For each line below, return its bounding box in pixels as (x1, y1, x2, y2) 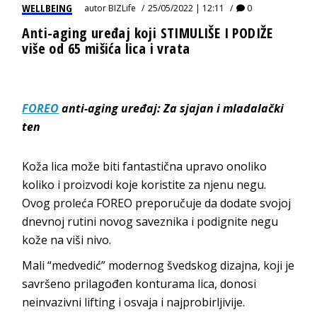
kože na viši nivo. (22, 231, 112, 248)
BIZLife (108, 1, 137, 14)
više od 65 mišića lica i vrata (22, 38, 190, 58)
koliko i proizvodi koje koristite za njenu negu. (22, 176, 267, 192)
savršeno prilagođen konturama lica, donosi (22, 275, 257, 292)
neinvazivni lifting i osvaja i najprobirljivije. (22, 294, 246, 310)
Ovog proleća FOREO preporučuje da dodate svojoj (22, 195, 292, 211)
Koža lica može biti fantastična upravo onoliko (22, 158, 267, 174)
